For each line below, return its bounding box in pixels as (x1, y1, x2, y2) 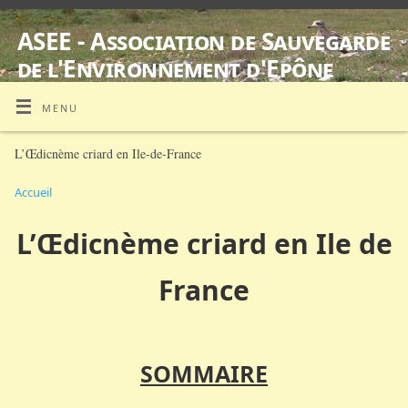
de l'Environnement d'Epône (17, 52, 333, 85)
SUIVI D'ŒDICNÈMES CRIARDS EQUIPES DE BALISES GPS (17, 87, 363, 103)
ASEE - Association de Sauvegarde (17, 25, 391, 57)
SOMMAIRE (140, 357, 268, 389)
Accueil (15, 184, 53, 200)
